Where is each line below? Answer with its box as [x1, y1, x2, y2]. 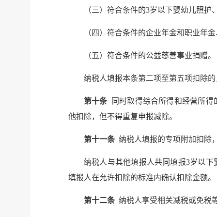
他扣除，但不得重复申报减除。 [68, 112, 177, 121]
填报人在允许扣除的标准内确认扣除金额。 [68, 173, 216, 182]
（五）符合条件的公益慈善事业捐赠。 [84, 51, 216, 60]
